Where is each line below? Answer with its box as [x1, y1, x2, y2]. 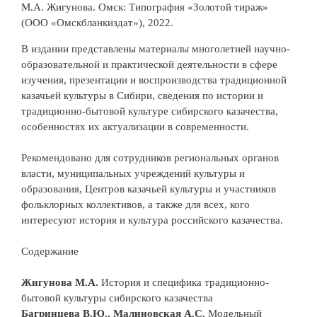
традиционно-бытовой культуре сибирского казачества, [21, 105, 278, 117]
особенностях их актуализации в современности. [21, 120, 249, 132]
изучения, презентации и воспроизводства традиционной [21, 74, 287, 86]
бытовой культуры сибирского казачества [21, 292, 213, 304]
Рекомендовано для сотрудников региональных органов [21, 151, 279, 163]
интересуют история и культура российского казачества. [21, 214, 283, 226]
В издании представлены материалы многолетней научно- [21, 42, 290, 54]
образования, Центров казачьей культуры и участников [21, 183, 276, 195]
